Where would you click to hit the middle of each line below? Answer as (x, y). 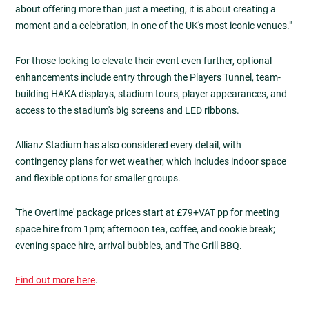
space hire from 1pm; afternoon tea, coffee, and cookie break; (145, 229)
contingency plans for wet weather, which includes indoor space (151, 161)
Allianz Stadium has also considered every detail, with (128, 144)
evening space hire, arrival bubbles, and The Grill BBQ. (129, 246)
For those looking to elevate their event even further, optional (143, 60)
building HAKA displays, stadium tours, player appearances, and (151, 93)
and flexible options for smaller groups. (98, 178)
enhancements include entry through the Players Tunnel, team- (148, 77)
